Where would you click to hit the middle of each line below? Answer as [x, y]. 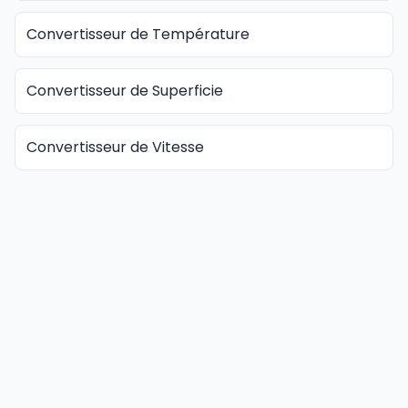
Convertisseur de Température [138, 34]
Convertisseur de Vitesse [115, 147]
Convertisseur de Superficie [125, 91]
